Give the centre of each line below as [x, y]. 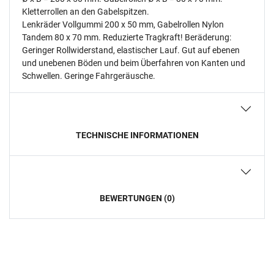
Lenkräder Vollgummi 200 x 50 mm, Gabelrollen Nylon [123, 24]
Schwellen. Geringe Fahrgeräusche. [89, 76]
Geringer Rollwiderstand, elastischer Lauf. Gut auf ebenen [131, 50]
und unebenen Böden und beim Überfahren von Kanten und [134, 63]
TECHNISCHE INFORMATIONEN [137, 135]
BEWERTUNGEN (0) [137, 198]
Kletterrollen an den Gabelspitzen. [86, 12]
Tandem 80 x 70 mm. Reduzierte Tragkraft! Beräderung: [127, 37]
